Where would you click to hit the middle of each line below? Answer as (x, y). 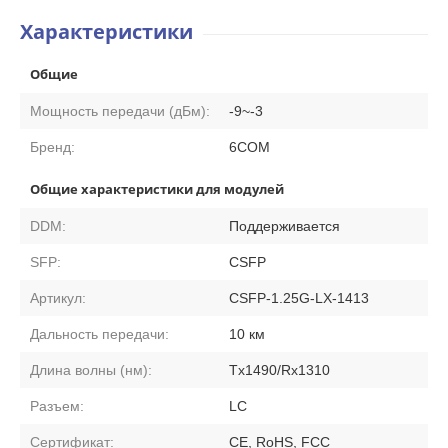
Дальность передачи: (99, 333)
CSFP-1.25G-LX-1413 (299, 297)
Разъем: (57, 405)
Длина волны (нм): (91, 369)
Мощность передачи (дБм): (120, 110)
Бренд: (52, 146)
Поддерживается (284, 225)
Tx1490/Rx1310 (279, 369)
